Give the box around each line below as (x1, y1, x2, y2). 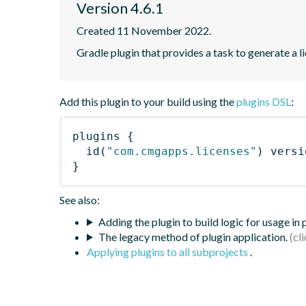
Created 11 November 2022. (76, 23, 211, 37)
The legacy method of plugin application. (98, 229, 288, 243)
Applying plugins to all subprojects (87, 245, 250, 258)
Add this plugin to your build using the (59, 94, 236, 108)
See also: (59, 193, 100, 206)
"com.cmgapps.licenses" (107, 144, 257, 158)
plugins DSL (236, 94, 291, 108)
